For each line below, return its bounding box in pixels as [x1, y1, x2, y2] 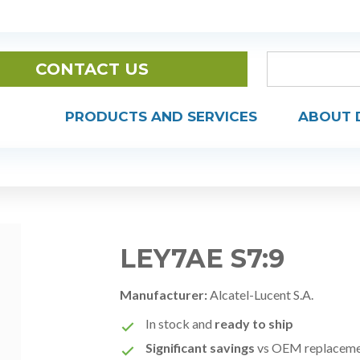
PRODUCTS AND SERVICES [65, 108, 257, 125]
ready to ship [215, 316, 294, 331]
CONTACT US [35, 59, 149, 79]
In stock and [145, 316, 215, 331]
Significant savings [145, 340, 256, 355]
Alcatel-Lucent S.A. [207, 287, 314, 302]
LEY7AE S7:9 [120, 243, 285, 274]
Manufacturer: [120, 287, 208, 302]
